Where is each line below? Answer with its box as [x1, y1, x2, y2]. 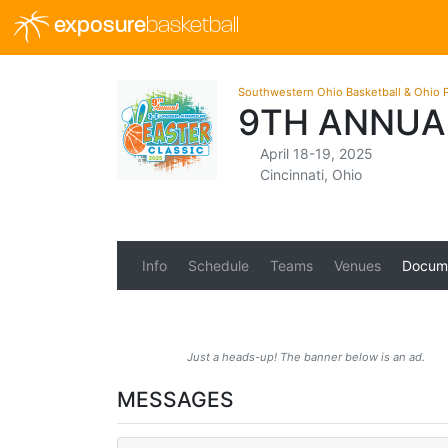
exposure [48, 15, 146, 39]
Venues [333, 257, 381, 274]
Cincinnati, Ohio [259, 166, 362, 183]
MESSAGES [117, 387, 234, 412]
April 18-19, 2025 [259, 145, 373, 162]
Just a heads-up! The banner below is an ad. [187, 350, 425, 364]
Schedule [187, 257, 249, 274]
